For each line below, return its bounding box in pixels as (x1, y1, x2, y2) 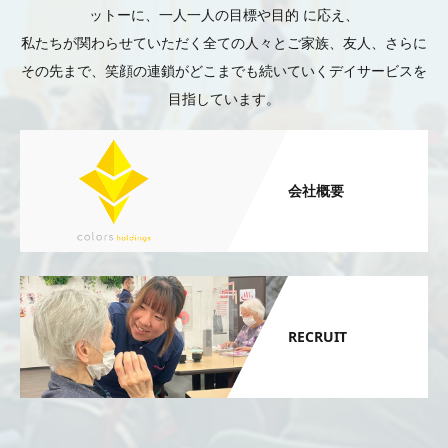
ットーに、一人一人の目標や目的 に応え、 (89, 4, 359, 24)
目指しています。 (168, 88, 280, 108)
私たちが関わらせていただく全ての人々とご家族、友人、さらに (21, 32, 427, 52)
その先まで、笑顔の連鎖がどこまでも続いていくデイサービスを (21, 60, 427, 80)
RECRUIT (288, 327, 347, 347)
